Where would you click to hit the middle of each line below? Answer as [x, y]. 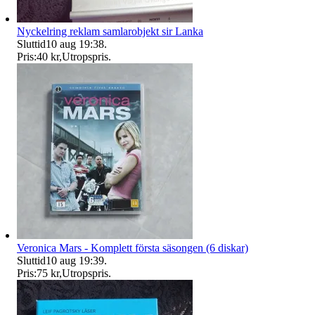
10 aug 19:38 [75, 44]
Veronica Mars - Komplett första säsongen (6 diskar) [133, 247]
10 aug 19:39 [75, 260]
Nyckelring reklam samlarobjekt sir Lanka [110, 31]
